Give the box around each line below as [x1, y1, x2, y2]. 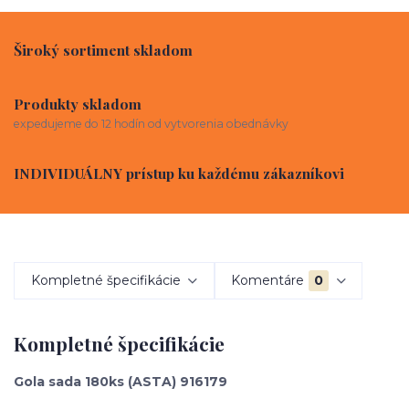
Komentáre [231, 272, 305, 289]
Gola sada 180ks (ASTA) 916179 [14, 372, 227, 390]
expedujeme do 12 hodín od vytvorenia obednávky [14, 116, 288, 131]
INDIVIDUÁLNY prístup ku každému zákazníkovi [14, 163, 344, 183]
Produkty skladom [14, 94, 142, 114]
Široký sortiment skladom [14, 39, 193, 59]
